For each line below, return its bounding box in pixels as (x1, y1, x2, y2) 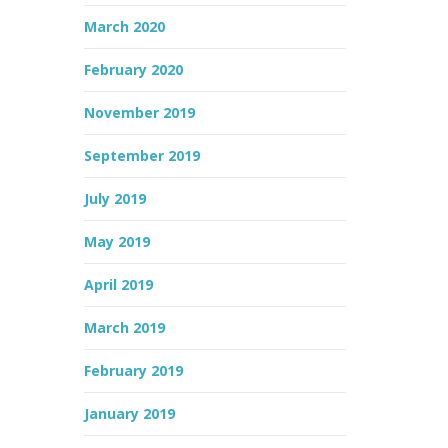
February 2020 (83, 60, 183, 79)
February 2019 (83, 361, 183, 380)
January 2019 (83, 404, 175, 423)
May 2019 (83, 232, 150, 251)
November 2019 (83, 103, 195, 122)
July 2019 (83, 189, 146, 208)
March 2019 (83, 318, 165, 337)
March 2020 (83, 17, 165, 36)
